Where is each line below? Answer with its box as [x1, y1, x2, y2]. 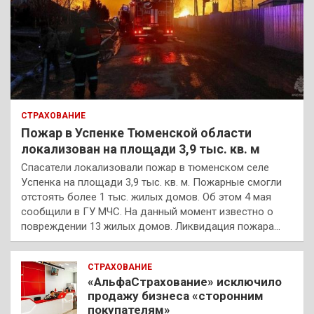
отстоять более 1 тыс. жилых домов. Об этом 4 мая [21, 191, 271, 204]
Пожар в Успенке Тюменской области [21, 125, 252, 141]
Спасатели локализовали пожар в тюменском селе [21, 161, 269, 175]
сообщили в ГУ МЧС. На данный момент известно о [21, 205, 273, 219]
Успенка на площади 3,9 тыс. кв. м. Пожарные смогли [21, 176, 282, 189]
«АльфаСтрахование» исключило [88, 275, 282, 289]
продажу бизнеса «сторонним [88, 289, 264, 303]
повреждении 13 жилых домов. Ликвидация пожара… [21, 220, 280, 233]
